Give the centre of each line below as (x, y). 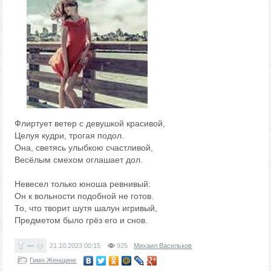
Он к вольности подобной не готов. (84, 196)
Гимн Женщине (53, 260)
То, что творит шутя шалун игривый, (86, 208)
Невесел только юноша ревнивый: (83, 184)
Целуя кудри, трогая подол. (70, 135)
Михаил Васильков (163, 246)
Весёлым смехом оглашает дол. (79, 160)
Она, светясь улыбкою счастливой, (84, 148)
